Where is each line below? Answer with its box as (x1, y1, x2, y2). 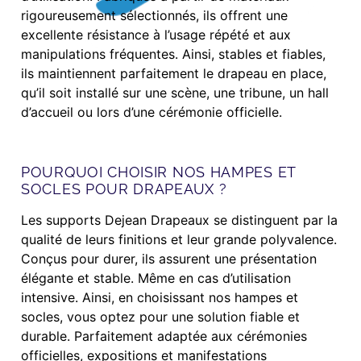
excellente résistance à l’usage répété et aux (21, 26, 291, 43)
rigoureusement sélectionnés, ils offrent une (21, 6, 288, 23)
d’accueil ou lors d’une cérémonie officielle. (21, 103, 282, 120)
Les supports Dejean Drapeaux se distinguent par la (21, 212, 338, 229)
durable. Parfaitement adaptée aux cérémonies (21, 328, 307, 345)
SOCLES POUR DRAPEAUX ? (21, 180, 227, 198)
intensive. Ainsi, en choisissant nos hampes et (21, 289, 298, 306)
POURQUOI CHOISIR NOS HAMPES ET (21, 164, 297, 181)
